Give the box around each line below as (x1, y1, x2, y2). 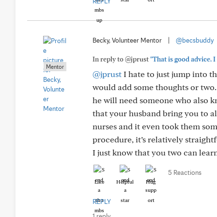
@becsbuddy (176, 36, 214, 44)
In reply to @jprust (93, 55, 150, 63)
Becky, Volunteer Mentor (93, 36, 162, 44)
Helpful (116, 178, 134, 185)
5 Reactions (168, 169, 201, 176)
